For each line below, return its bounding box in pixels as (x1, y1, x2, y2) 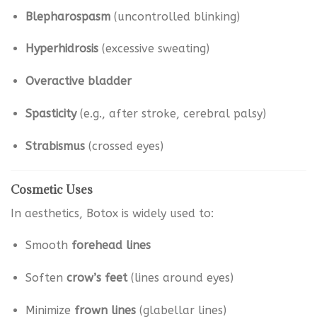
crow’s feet (66, 271, 127, 285)
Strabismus (25, 139, 85, 153)
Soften (25, 271, 67, 285)
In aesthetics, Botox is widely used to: (11, 206, 214, 220)
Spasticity (25, 107, 76, 120)
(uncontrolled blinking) (110, 9, 240, 23)
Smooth (25, 238, 71, 253)
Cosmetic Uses (11, 181, 93, 197)
